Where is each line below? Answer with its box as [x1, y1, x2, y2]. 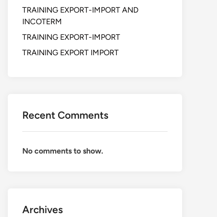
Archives [22, 203, 63, 216]
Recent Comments [22, 109, 108, 121]
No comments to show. [22, 146, 103, 155]
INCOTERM [22, 17, 62, 26]
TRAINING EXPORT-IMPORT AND [22, 5, 139, 15]
